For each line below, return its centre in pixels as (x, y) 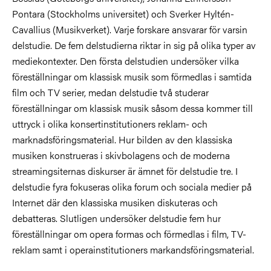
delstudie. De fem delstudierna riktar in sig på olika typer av (134, 45)
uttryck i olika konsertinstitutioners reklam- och (110, 124)
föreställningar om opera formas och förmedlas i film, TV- (129, 234)
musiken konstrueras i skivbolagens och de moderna (121, 155)
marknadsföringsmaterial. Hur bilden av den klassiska (122, 140)
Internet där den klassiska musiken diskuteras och (115, 203)
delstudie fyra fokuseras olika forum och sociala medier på (132, 187)
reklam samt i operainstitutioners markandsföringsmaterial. (133, 250)
